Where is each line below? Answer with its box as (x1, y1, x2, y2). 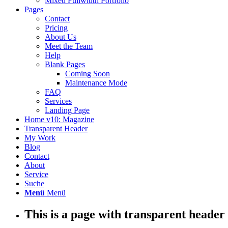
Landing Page (45, 106, 90, 115)
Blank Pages (45, 60, 85, 69)
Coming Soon (65, 69, 110, 78)
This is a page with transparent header (24, 207, 225, 221)
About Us (45, 33, 76, 41)
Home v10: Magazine (24, 115, 94, 124)
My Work (24, 133, 55, 142)
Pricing (45, 23, 68, 32)
